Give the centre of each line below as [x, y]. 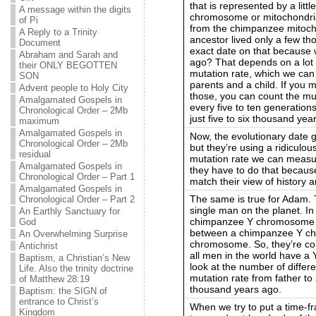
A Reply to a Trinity [58, 32]
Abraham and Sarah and [68, 55]
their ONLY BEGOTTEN [68, 65]
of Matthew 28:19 [54, 279]
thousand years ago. [235, 289]
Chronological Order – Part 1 [77, 177]
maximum [39, 121]
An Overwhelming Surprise [73, 234]
